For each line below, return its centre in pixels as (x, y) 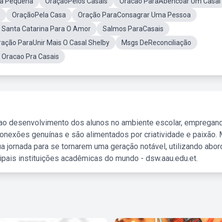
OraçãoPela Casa (39, 15)
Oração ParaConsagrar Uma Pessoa (134, 15)
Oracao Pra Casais (30, 56)
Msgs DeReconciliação (156, 43)
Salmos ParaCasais (133, 29)
